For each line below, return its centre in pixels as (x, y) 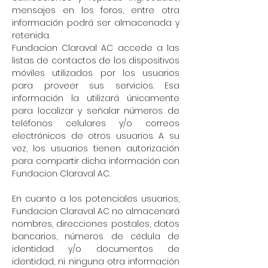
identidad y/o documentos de (96, 249)
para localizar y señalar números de (96, 111)
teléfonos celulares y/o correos (96, 123)
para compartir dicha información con (96, 161)
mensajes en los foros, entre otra (96, 10)
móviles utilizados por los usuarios (96, 73)
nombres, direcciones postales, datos (96, 224)
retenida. (31, 35)
